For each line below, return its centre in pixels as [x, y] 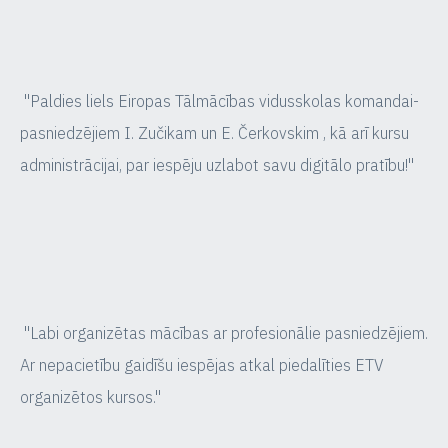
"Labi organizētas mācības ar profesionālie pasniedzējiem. [224, 333]
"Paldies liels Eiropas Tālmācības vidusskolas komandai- [219, 101]
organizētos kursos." [92, 397]
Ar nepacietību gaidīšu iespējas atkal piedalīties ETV [202, 365]
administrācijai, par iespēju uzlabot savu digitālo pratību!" [219, 165]
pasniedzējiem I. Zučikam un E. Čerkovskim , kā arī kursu [214, 133]
